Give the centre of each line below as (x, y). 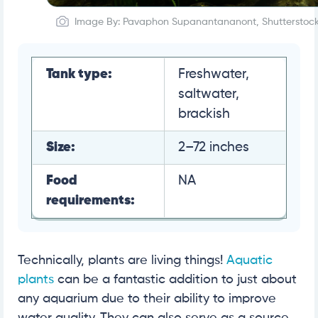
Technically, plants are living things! (122, 260)
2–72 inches (214, 147)
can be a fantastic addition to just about (175, 279)
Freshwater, (214, 74)
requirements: (91, 200)
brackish (204, 114)
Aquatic (250, 260)
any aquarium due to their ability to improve (147, 298)
